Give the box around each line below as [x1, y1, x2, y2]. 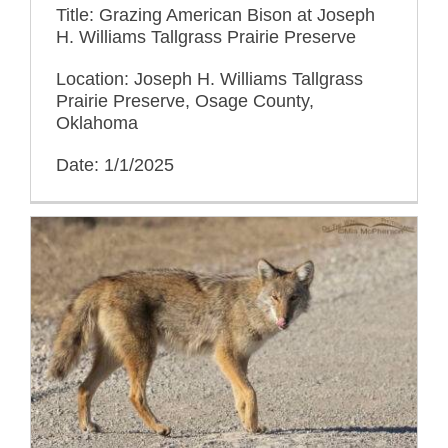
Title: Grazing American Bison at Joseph [56, 4, 375, 25]
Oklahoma [56, 112, 138, 133]
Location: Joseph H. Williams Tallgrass [56, 68, 363, 89]
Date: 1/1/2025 [56, 154, 174, 175]
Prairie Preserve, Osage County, [56, 90, 314, 111]
